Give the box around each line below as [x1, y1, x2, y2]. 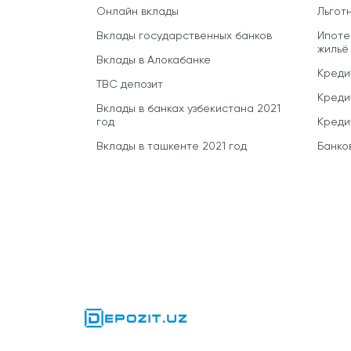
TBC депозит [96, 79, 163, 91]
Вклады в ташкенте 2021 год [96, 141, 247, 153]
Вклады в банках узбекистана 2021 [96, 103, 280, 115]
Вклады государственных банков [96, 31, 272, 42]
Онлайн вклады [96, 6, 179, 18]
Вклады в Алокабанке [96, 55, 211, 67]
